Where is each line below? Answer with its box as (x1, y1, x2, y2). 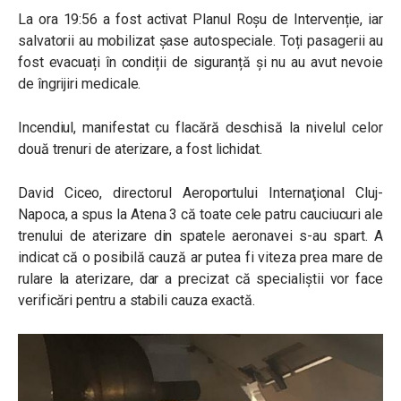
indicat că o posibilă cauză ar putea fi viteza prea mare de (18, 249, 383, 266)
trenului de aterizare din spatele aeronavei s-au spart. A (18, 227, 383, 244)
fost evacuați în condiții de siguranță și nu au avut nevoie (18, 54, 383, 71)
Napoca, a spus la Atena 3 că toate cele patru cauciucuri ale (18, 206, 383, 223)
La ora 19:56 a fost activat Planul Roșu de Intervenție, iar (18, 11, 383, 28)
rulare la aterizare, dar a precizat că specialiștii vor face (18, 270, 383, 287)
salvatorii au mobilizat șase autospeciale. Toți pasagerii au (18, 32, 383, 49)
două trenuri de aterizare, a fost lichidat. (18, 141, 262, 158)
